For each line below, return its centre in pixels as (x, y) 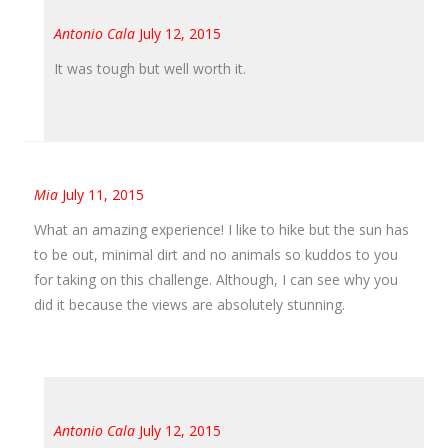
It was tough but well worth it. (150, 68)
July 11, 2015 (103, 194)
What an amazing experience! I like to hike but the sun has (221, 229)
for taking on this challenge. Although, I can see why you (216, 279)
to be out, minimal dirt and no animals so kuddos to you (216, 254)
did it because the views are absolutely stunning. (189, 304)
